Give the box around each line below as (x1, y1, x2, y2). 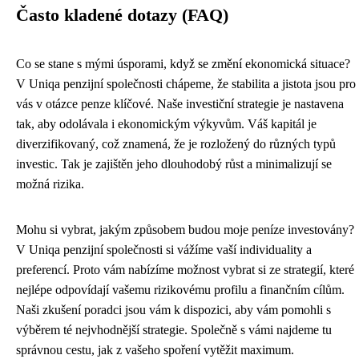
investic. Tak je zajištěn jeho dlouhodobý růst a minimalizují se (16, 157, 332, 171)
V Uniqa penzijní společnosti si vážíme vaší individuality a (16, 243, 312, 256)
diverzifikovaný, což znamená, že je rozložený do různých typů (16, 137, 336, 151)
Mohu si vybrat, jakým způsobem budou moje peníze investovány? (16, 223, 354, 236)
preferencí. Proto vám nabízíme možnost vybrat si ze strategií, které (16, 263, 354, 276)
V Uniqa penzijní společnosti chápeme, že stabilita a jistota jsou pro (16, 77, 356, 91)
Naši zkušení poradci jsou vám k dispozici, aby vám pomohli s (16, 303, 331, 317)
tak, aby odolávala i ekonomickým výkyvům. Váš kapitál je (16, 117, 317, 131)
